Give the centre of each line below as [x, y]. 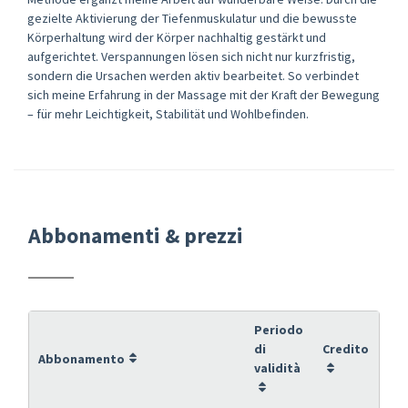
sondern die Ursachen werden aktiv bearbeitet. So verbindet [193, 75]
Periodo [279, 329]
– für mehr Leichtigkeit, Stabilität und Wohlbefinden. [168, 113]
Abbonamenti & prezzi [136, 235]
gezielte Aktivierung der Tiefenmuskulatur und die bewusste [192, 18]
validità [277, 367]
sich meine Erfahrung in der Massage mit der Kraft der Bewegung [204, 94]
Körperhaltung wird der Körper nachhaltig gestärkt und [177, 37]
